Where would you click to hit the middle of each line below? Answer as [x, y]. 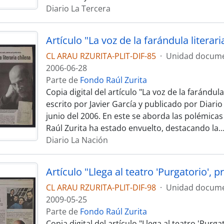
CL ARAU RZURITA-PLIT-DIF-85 [101, 56]
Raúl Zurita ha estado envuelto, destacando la [132, 128]
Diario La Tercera [78, 8]
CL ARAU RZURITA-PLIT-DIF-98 [101, 187]
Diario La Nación [77, 140]
